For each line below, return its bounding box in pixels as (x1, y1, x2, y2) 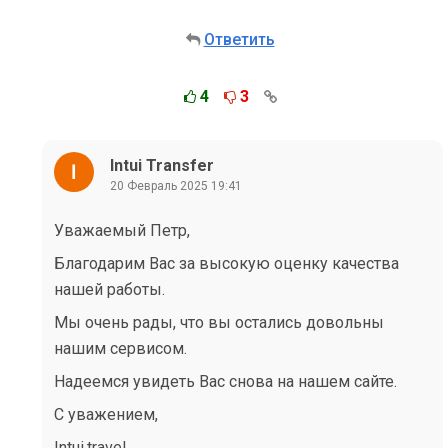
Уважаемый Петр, (54, 221, 190, 240)
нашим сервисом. (54, 339, 187, 358)
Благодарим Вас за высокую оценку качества (54, 254, 399, 273)
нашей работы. (54, 280, 165, 299)
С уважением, (54, 405, 158, 424)
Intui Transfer (110, 155, 214, 175)
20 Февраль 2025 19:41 (110, 178, 242, 193)
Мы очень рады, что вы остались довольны (54, 313, 384, 332)
